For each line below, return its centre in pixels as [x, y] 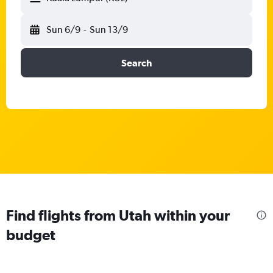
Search [136, 63]
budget [31, 234]
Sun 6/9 [63, 30]
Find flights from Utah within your [118, 215]
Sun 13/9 [108, 30]
